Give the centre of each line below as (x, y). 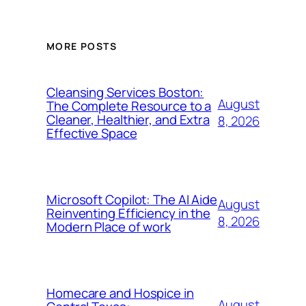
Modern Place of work (109, 227)
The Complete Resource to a (129, 106)
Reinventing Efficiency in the (129, 213)
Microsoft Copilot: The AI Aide (132, 199)
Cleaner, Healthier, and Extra (128, 120)
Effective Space (92, 133)
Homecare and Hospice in (120, 293)
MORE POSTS (82, 46)
